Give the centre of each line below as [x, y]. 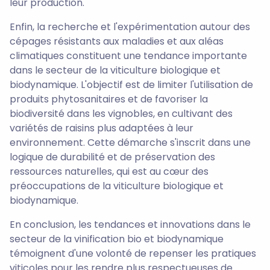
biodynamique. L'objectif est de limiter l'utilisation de [131, 85]
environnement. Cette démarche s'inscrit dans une [130, 143]
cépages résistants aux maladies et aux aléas [117, 42]
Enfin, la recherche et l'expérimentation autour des [130, 27]
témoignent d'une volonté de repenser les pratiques [133, 254]
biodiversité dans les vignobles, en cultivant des [121, 114]
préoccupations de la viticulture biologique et [117, 186]
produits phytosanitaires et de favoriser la [109, 99]
